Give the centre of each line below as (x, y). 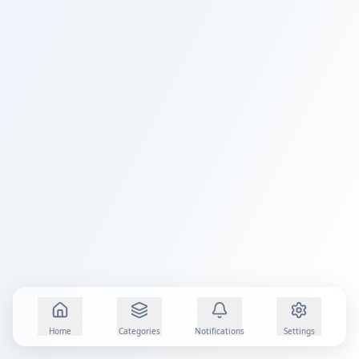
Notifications (219, 331)
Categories (140, 331)
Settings (299, 331)
